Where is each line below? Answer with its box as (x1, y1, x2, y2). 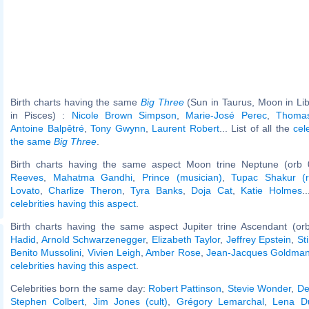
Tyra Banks (130, 184, 183, 196)
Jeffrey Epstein (226, 233, 291, 245)
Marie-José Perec (186, 109, 267, 121)
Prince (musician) (141, 171, 222, 183)
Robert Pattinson (148, 282, 222, 294)
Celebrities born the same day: (10, 282, 148, 294)
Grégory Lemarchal (176, 295, 265, 307)
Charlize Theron (48, 184, 122, 196)
